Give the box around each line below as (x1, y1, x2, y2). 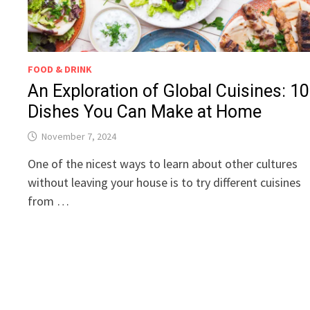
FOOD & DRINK (28, 63, 93, 76)
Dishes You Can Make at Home (28, 102, 262, 122)
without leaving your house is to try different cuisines (28, 174, 302, 191)
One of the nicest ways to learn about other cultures (28, 156, 298, 172)
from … (28, 193, 70, 210)
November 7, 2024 (42, 130, 117, 143)
